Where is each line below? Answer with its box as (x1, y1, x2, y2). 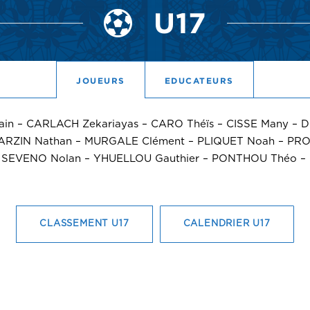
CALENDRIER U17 (183, 219, 271, 229)
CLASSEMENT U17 (39, 219, 129, 229)
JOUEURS (76, 76, 125, 86)
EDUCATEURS (164, 76, 234, 86)
